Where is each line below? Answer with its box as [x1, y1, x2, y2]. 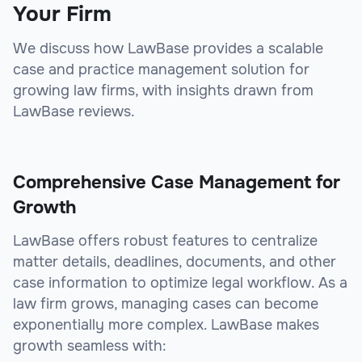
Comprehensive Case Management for [13, 171, 340, 195]
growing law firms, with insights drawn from [13, 82, 314, 100]
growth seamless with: [13, 337, 166, 356]
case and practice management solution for [13, 61, 309, 79]
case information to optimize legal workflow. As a [13, 274, 347, 293]
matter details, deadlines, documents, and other [13, 253, 336, 271]
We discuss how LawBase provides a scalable [13, 40, 323, 58]
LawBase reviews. [13, 103, 135, 121]
